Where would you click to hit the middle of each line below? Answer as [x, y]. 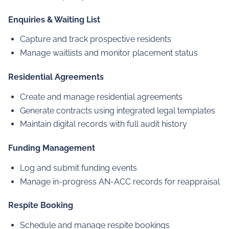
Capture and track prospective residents [96, 39]
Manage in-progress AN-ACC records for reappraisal [120, 181]
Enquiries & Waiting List [54, 19]
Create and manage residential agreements [101, 97]
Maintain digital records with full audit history [104, 124]
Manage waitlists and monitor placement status [109, 53]
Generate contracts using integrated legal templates [118, 110]
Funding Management [51, 148]
